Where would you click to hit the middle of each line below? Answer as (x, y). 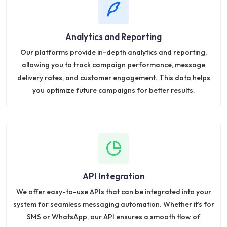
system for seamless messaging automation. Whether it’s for (113, 204)
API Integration (113, 176)
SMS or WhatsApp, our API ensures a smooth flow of (113, 217)
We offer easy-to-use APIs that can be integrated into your (113, 192)
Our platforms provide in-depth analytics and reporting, (113, 52)
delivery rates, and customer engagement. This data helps (113, 78)
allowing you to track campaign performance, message (113, 65)
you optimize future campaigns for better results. (113, 90)
